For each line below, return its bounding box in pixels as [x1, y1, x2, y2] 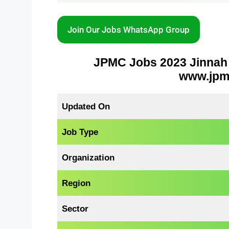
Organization [62, 153, 115, 163]
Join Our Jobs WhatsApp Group [67, 24, 190, 35]
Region [62, 178, 91, 188]
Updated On [62, 102, 110, 111]
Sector [62, 204, 89, 214]
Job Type [62, 127, 99, 137]
